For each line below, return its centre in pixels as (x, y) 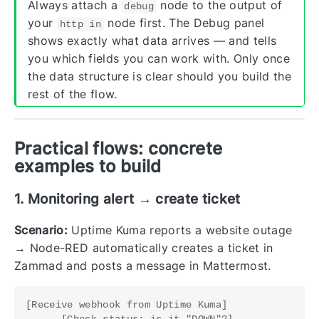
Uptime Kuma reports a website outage (180, 230)
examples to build (88, 166)
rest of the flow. (73, 94)
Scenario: (41, 230)
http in (80, 25)
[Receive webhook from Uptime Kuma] (127, 304)
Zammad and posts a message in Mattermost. (143, 265)
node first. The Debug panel (184, 23)
